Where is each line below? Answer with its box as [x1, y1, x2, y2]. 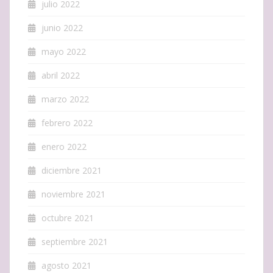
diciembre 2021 [41, 164, 102, 176]
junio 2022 [41, 21, 83, 34]
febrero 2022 [41, 116, 93, 129]
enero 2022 [41, 140, 87, 152]
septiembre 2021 [41, 235, 108, 247]
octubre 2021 [41, 211, 94, 224]
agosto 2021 [41, 259, 91, 271]
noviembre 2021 [41, 188, 105, 200]
